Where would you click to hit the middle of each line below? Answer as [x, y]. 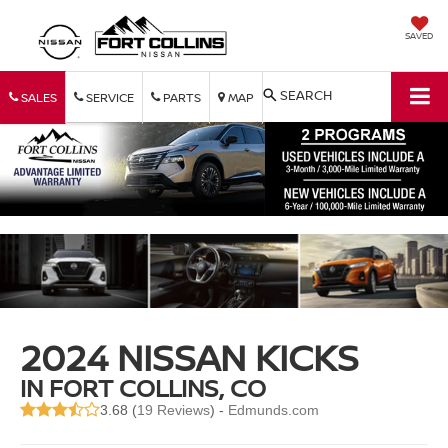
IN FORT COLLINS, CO [143, 388]
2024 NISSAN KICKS [190, 358]
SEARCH [306, 94]
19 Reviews [174, 410]
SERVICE [108, 97]
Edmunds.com [274, 410]
